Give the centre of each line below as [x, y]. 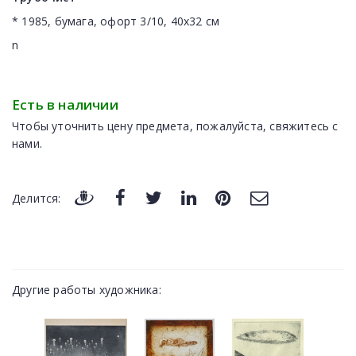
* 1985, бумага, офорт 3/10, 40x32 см [116, 21]
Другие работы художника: [87, 289]
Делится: [37, 198]
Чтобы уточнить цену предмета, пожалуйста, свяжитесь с [175, 126]
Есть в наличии [65, 104]
